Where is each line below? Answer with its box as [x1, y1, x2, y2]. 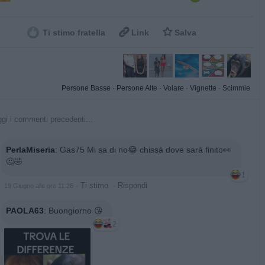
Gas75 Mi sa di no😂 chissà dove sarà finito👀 [60, 145, 231, 155]
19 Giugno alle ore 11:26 [4, 182, 73, 190]
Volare [163, 84, 184, 93]
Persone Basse [62, 84, 111, 93]
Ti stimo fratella [40, 28, 105, 38]
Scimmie [222, 84, 250, 93]
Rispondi [118, 182, 147, 190]
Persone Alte [117, 84, 157, 93]
